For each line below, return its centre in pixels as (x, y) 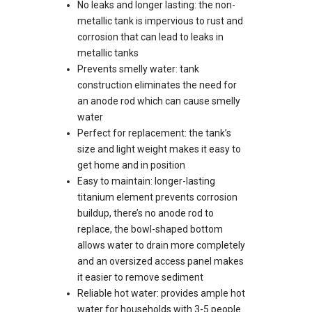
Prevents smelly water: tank (138, 69)
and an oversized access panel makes (161, 262)
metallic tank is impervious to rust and (160, 21)
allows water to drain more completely (161, 245)
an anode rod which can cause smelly (159, 101)
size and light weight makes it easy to (159, 149)
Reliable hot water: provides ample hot (161, 294)
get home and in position (131, 165)
